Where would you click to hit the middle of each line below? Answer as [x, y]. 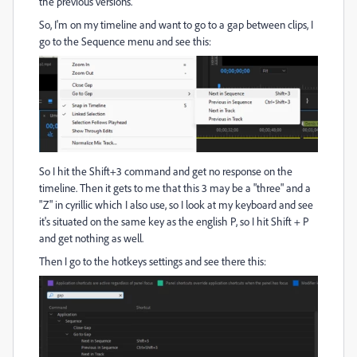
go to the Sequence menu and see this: [125, 41]
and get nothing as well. [91, 238]
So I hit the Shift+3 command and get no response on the [166, 171]
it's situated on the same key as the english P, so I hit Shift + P [174, 222]
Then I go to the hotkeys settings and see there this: [153, 261]
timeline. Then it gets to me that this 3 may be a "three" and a [175, 188]
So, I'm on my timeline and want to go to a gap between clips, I [176, 24]
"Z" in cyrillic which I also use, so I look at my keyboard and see [176, 205]
